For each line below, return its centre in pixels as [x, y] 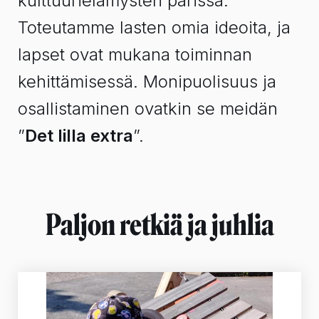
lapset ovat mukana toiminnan [135, 54]
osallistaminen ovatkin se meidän [148, 108]
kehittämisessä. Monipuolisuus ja [147, 81]
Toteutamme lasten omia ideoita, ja [154, 27]
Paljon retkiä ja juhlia [159, 225]
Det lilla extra [79, 135]
